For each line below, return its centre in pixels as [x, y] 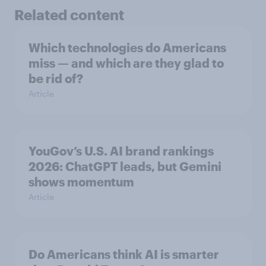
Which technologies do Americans [127, 48]
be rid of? [56, 79]
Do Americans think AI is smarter [124, 254]
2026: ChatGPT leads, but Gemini [125, 167]
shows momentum [81, 182]
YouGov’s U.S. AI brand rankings [121, 151]
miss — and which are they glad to [126, 63]
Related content [69, 15]
